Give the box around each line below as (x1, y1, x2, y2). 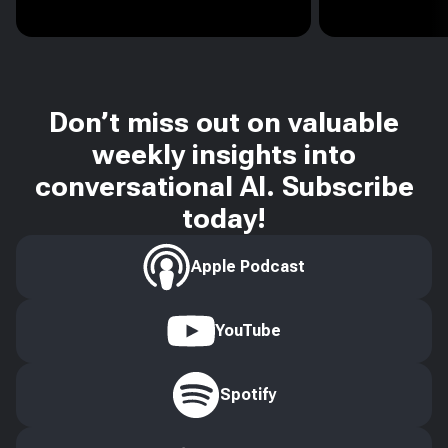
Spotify (220, 385, 276, 404)
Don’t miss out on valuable (49, 106, 399, 139)
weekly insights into (92, 138, 356, 171)
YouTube (215, 321, 281, 340)
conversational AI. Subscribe (34, 170, 414, 203)
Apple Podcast (191, 257, 305, 276)
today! (182, 202, 266, 235)
